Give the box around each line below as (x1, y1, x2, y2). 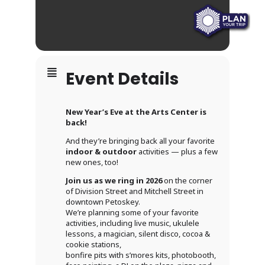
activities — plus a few (137, 146, 218, 157)
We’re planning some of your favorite (66, 207, 199, 218)
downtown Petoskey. (66, 196, 140, 208)
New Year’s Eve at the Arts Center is (66, 106, 206, 118)
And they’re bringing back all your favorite (66, 135, 215, 147)
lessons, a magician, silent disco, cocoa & (66, 228, 210, 240)
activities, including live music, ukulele (66, 218, 199, 229)
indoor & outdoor (66, 146, 137, 157)
